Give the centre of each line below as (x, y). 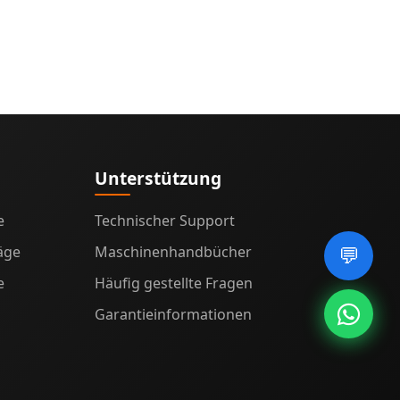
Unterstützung (158, 178)
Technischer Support (165, 220)
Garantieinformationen (173, 314)
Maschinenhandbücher (173, 251)
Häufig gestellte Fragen (174, 283)
